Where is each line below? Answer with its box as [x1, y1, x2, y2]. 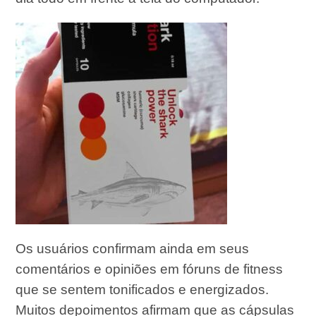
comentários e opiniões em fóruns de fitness [16, 262, 284, 277]
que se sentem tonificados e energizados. [16, 282, 269, 298]
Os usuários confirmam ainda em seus [16, 241, 250, 257]
